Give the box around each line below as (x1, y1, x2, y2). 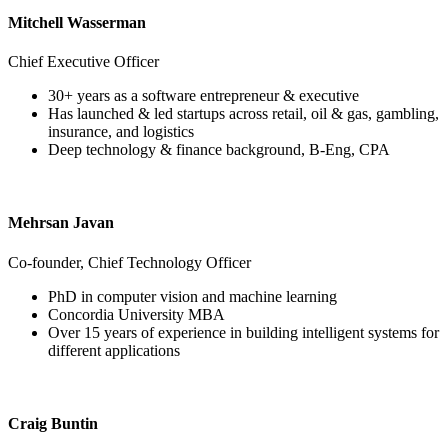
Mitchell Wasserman (8, 13, 146, 31)
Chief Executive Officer (8, 53, 159, 71)
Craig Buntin (8, 414, 98, 432)
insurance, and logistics (48, 123, 194, 141)
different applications (48, 341, 184, 359)
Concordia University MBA (48, 305, 225, 323)
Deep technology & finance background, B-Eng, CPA (48, 141, 390, 159)
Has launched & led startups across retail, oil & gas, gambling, (48, 105, 439, 123)
